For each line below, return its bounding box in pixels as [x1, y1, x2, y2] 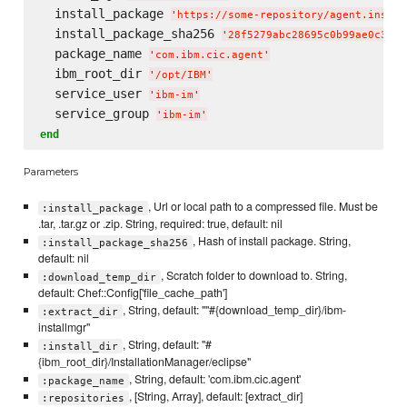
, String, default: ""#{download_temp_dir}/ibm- [122, 302, 346, 319]
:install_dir [42, 340, 119, 352]
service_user [39, 85, 149, 101]
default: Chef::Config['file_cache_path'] [37, 284, 227, 302]
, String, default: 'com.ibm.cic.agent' [128, 371, 301, 388]
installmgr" [37, 319, 90, 336]
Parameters [24, 165, 79, 179]
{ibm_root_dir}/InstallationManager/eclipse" [37, 353, 251, 371]
